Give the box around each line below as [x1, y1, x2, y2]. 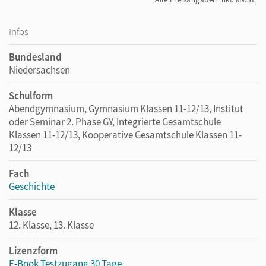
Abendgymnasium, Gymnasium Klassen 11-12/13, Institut [9, 102, 243, 115]
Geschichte [9, 179, 55, 193]
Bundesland [9, 50, 62, 64]
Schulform [9, 88, 53, 102]
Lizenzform [9, 243, 58, 257]
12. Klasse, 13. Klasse [9, 218, 94, 232]
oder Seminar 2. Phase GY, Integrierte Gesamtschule [9, 115, 221, 128]
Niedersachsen [9, 63, 70, 77]
